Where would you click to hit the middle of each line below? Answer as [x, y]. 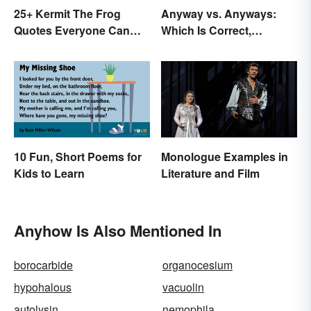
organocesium [197, 264]
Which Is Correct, [206, 30]
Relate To [39, 47]
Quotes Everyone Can [72, 30]
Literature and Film [210, 173]
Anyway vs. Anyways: [219, 13]
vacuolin [183, 287]
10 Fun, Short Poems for [78, 156]
